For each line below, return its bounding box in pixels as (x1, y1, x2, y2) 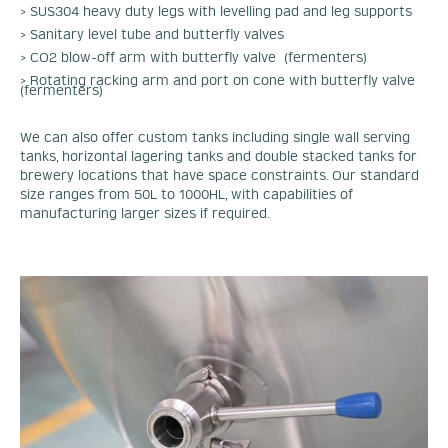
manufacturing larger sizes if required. (20, 205, 270, 222)
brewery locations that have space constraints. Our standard (20, 167, 419, 184)
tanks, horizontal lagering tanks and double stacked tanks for (20, 148, 417, 165)
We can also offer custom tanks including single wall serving (20, 129, 410, 146)
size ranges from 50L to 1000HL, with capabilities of (20, 186, 353, 203)
